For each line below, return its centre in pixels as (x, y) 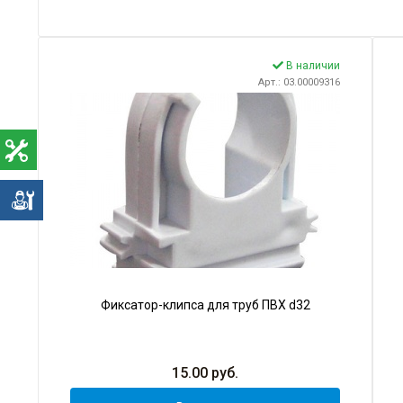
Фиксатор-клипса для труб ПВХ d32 (205, 305)
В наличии (312, 66)
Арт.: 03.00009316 (299, 83)
